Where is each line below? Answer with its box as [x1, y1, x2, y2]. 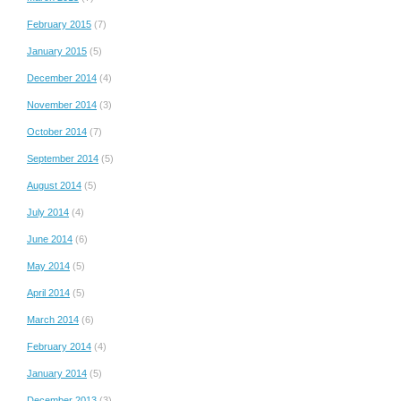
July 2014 [27, 206, 69, 218]
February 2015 [27, 18, 91, 30]
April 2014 [27, 286, 70, 298]
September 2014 [27, 152, 98, 164]
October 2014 [27, 125, 87, 137]
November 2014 [27, 98, 97, 110]
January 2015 [27, 45, 87, 56]
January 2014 [27, 367, 87, 379]
